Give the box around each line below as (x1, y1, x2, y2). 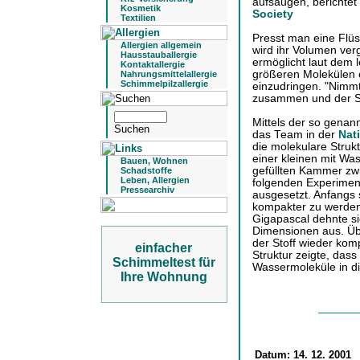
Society (252, 8, 293, 21)
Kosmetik (120, 3, 161, 13)
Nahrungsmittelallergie (120, 69, 217, 79)
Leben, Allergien (120, 175, 190, 185)
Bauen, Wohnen (120, 156, 188, 166)
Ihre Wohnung (120, 270, 207, 284)
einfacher (135, 241, 192, 255)
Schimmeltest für (112, 256, 215, 269)
